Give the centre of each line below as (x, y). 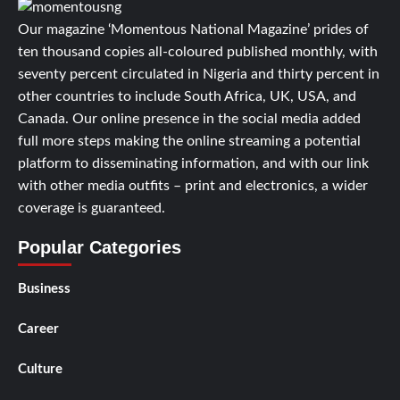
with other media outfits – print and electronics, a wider (193, 185)
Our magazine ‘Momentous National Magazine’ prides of (193, 29)
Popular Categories (100, 247)
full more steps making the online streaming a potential (189, 141)
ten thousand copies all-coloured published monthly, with (198, 51)
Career (38, 329)
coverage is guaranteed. (92, 208)
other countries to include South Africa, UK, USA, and (187, 96)
